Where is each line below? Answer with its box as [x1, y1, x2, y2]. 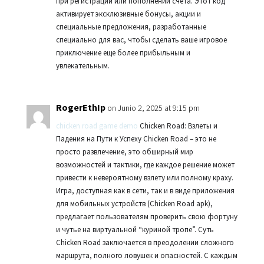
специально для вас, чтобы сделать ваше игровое [55, 35, 227, 45]
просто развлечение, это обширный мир [55, 147, 193, 157]
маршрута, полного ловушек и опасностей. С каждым [55, 250, 237, 260]
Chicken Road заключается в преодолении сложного [55, 237, 234, 247]
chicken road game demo [55, 121, 138, 131]
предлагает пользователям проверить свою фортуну [55, 212, 237, 222]
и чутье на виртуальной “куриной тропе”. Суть [55, 225, 214, 235]
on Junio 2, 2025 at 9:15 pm [107, 103, 200, 113]
